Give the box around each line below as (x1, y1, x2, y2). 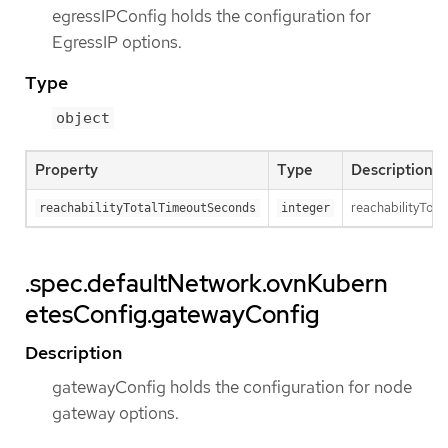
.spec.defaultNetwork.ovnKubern (25, 267, 388, 299)
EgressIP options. (52, 30, 182, 53)
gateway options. (52, 401, 179, 424)
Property (35, 159, 98, 180)
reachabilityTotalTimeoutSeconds (39, 200, 256, 215)
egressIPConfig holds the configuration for (52, 4, 371, 27)
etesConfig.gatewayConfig (25, 298, 319, 330)
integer (281, 200, 330, 215)
